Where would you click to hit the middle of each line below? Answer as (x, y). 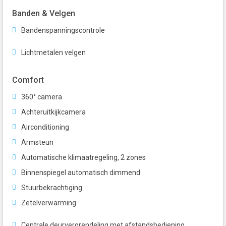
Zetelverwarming (49, 203)
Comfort (28, 80)
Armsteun (37, 143)
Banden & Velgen (44, 14)
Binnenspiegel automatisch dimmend (81, 173)
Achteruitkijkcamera (53, 112)
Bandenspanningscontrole (63, 31)
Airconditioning (45, 127)
